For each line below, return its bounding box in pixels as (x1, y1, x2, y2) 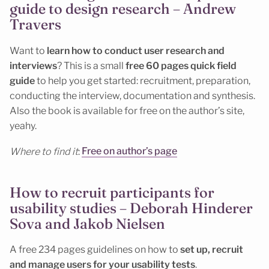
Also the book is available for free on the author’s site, (10, 105, 244, 117)
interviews (10, 60, 57, 72)
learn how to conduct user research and (47, 45, 225, 57)
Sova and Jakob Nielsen (10, 214, 165, 232)
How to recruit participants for (10, 183, 214, 201)
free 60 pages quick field (125, 60, 237, 72)
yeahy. (10, 120, 37, 132)
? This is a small (57, 60, 125, 72)
